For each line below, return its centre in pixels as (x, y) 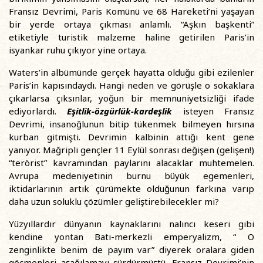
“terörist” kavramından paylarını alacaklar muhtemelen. (131, 163)
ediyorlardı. (38, 111)
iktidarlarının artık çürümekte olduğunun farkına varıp (131, 188)
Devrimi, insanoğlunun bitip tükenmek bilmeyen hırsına (131, 124)
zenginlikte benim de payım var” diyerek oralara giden (131, 249)
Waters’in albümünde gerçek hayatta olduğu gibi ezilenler (131, 72)
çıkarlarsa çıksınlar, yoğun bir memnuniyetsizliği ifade (131, 98)
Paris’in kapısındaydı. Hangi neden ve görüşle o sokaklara (131, 85)
